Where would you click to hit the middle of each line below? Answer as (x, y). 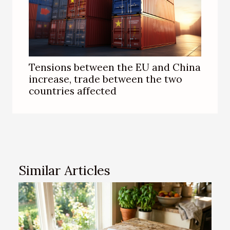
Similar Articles (64, 170)
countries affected (73, 91)
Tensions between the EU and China (115, 67)
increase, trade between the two (106, 79)
